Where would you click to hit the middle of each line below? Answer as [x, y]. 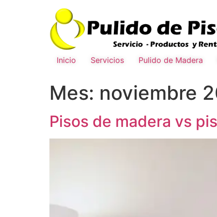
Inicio [66, 60]
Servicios [107, 60]
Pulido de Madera [171, 60]
